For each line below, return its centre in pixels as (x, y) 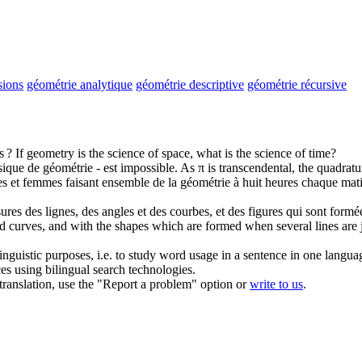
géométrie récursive (297, 84)
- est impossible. (135, 167)
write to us (276, 284)
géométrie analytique (80, 84)
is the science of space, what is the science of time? (205, 153)
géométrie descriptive (190, 84)
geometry (51, 153)
